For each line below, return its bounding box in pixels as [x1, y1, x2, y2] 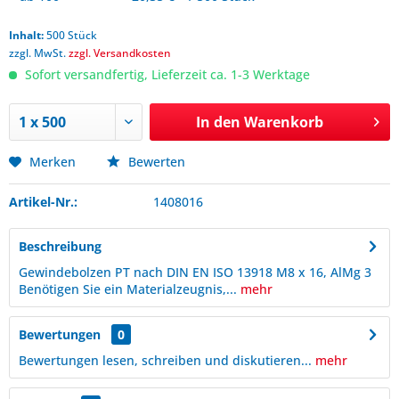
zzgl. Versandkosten [69, 45, 171, 61]
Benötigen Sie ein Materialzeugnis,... [19, 281, 237, 297]
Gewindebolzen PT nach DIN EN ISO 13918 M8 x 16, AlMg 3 [19, 264, 371, 281]
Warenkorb [243, 112, 323, 132]
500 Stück [46, 28, 97, 43]
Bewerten [125, 153, 185, 170]
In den [195, 112, 240, 132]
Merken [29, 153, 76, 170]
